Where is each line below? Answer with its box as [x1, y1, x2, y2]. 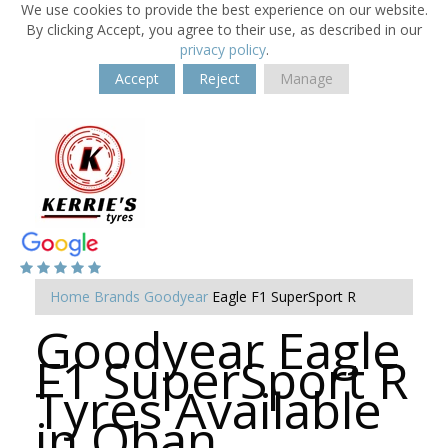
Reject [199, 69, 240, 88]
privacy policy [179, 40, 266, 59]
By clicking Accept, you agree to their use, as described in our [26, 20, 422, 39]
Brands [94, 287, 140, 306]
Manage [280, 69, 333, 88]
